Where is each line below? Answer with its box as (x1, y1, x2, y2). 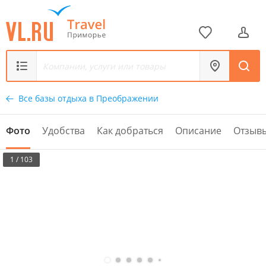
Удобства (42, 124, 85, 137)
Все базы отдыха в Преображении (18, 93, 159, 104)
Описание (175, 124, 221, 137)
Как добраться (97, 124, 163, 137)
